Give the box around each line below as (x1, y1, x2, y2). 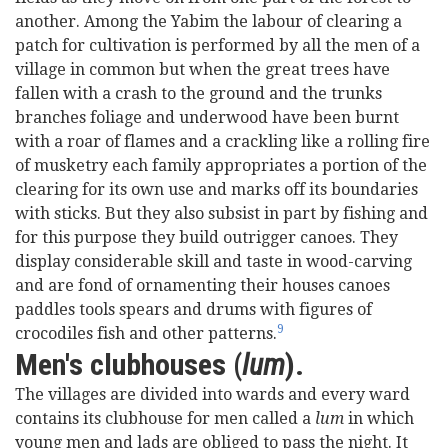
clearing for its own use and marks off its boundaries (15, 180, 418, 199)
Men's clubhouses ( (15, 347, 242, 382)
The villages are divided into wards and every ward (15, 385, 410, 404)
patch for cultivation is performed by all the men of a (15, 36, 420, 55)
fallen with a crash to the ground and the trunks (15, 84, 382, 103)
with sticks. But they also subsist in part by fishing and (15, 204, 428, 223)
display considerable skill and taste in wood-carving (15, 252, 412, 271)
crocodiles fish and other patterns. (15, 324, 277, 343)
